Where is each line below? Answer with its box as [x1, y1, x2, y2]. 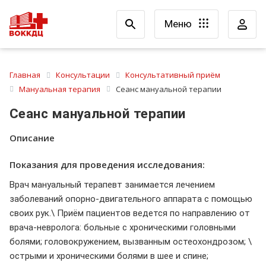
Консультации [56, 69, 110, 80]
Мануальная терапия [19, 83, 100, 94]
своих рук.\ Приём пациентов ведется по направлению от [9, 207, 250, 218]
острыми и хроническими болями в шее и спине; [9, 250, 208, 261]
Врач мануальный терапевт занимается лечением [9, 179, 215, 190]
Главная [9, 69, 40, 80]
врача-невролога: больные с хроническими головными [9, 221, 236, 233]
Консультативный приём [125, 69, 220, 80]
